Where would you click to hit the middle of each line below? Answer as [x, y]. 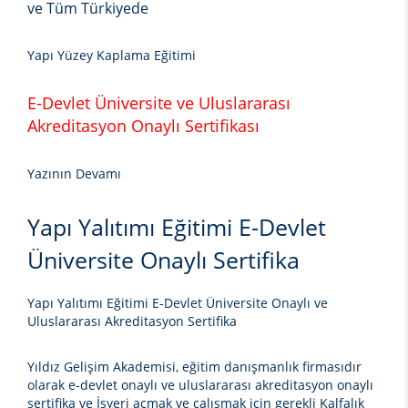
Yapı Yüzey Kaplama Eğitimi [112, 56]
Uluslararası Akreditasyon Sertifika [132, 321]
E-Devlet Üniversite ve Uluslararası [159, 103]
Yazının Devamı [74, 174]
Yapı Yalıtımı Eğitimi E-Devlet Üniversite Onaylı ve [178, 303]
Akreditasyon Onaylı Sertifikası [143, 126]
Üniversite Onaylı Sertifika [163, 260]
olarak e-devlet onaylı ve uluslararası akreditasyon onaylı [200, 385]
